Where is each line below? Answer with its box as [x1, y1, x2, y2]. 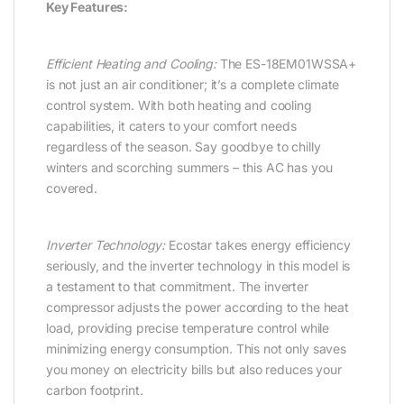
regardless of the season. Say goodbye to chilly [46, 139, 321, 154]
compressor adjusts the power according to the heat [46, 298, 349, 315]
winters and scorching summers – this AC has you [46, 160, 333, 175]
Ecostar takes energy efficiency [165, 236, 351, 252]
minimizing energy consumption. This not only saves [46, 340, 346, 356]
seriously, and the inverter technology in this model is [46, 257, 351, 273]
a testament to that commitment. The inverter [46, 278, 308, 294]
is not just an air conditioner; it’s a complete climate [46, 77, 340, 92]
